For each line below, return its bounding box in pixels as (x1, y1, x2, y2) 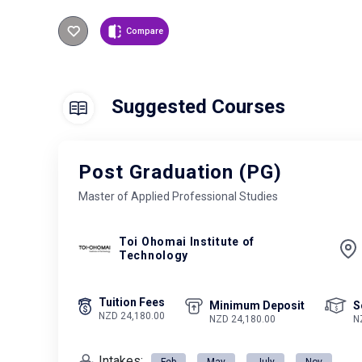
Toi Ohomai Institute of (119, 234, 255, 248)
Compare (125, 26, 163, 37)
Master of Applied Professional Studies (78, 189, 278, 203)
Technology (119, 248, 188, 262)
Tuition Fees (99, 295, 165, 309)
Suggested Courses (107, 95, 285, 119)
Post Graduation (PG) (78, 160, 283, 183)
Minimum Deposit (209, 298, 305, 312)
